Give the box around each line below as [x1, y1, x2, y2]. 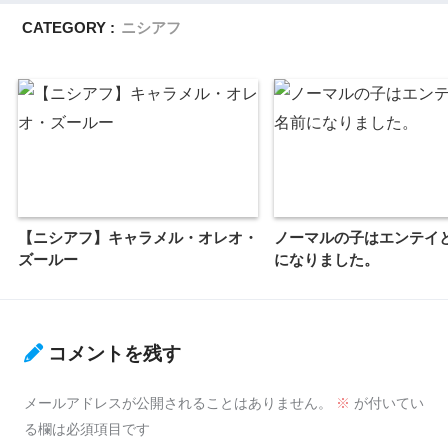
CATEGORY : [22, 18, 116, 36]
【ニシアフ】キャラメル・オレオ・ [18, 229, 258, 247]
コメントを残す [48, 343, 181, 365]
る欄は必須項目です [24, 421, 150, 438]
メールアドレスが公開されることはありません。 [24, 395, 332, 412]
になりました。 [274, 251, 379, 269]
